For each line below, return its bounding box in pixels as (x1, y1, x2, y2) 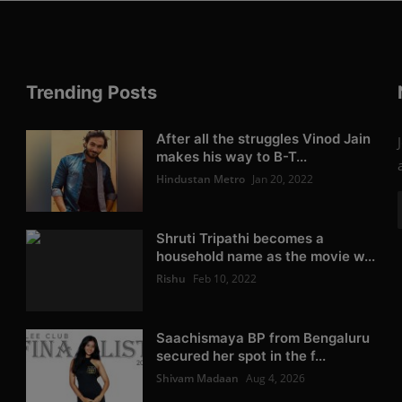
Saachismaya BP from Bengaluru (156, 328, 371, 346)
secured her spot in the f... (156, 346, 327, 364)
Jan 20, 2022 (252, 170, 314, 187)
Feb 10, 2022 (193, 270, 258, 286)
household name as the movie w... (156, 247, 376, 265)
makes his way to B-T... (156, 147, 308, 165)
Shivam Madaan (156, 370, 240, 386)
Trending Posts (26, 81, 158, 103)
